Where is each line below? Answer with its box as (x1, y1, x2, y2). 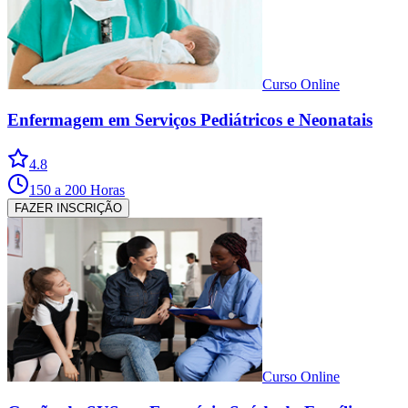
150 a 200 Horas (29, 181, 125, 198)
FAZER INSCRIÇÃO (15, 200, 122, 215)
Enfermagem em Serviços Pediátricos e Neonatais (7, 110, 372, 130)
